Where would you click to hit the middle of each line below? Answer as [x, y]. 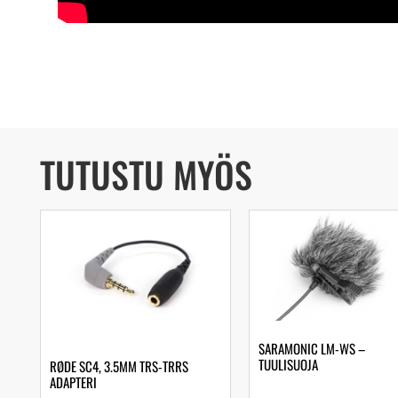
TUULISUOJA [288, 364]
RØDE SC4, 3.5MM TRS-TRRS [119, 366]
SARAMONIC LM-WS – [312, 348]
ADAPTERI [73, 382]
